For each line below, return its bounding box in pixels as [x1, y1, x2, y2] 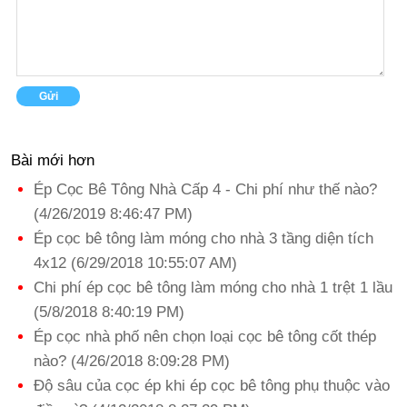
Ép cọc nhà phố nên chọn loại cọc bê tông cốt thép [34, 328, 376, 345]
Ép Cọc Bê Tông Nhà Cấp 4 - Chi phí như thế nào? [34, 181, 377, 198]
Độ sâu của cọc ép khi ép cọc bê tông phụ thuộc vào [34, 377, 390, 394]
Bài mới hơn [11, 152, 94, 169]
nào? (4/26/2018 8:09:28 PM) [34, 352, 230, 370]
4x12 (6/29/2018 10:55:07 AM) [34, 254, 237, 272]
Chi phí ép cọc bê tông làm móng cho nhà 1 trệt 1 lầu [34, 279, 392, 296]
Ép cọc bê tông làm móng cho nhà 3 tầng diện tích [34, 230, 373, 247]
